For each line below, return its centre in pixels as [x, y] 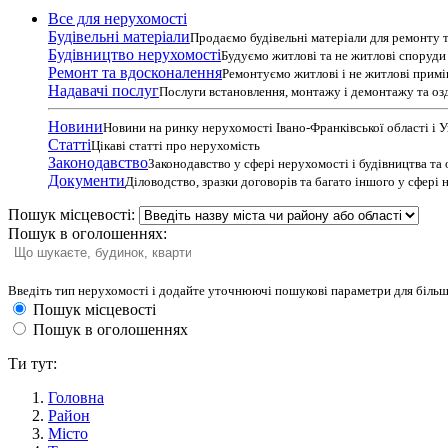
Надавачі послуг [103, 90]
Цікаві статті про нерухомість [175, 145]
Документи [86, 180]
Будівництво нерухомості [134, 54]
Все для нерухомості [117, 18]
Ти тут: [32, 363]
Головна [76, 397]
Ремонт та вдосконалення [135, 72]
